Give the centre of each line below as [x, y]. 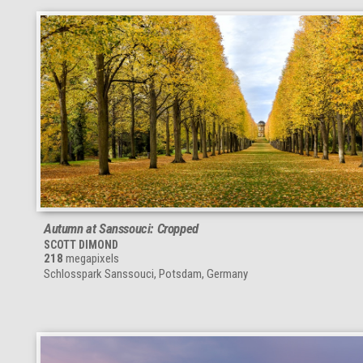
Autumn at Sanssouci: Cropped [121, 228]
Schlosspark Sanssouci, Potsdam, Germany [146, 273]
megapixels [91, 258]
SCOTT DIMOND [81, 244]
